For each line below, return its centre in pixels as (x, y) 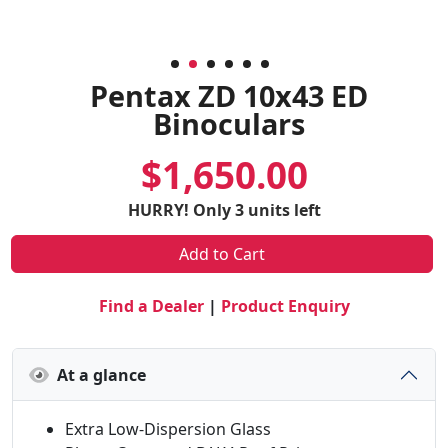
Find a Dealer (151, 306)
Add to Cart (222, 254)
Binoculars (229, 123)
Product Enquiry (285, 306)
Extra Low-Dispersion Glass (168, 429)
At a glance (97, 374)
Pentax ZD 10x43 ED (229, 95)
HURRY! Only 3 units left (224, 210)
